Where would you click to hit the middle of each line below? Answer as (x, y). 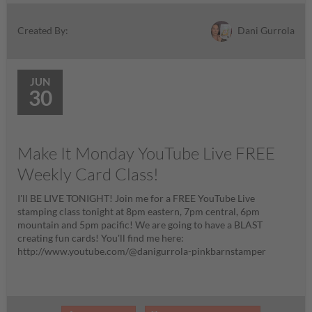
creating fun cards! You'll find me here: (101, 237)
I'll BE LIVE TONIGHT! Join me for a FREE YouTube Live (136, 198)
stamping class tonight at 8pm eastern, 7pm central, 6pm (139, 211)
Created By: (43, 30)
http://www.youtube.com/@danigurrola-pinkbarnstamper (142, 251)
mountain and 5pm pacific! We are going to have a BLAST (140, 224)
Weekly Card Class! (88, 174)
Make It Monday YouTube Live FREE (146, 153)
